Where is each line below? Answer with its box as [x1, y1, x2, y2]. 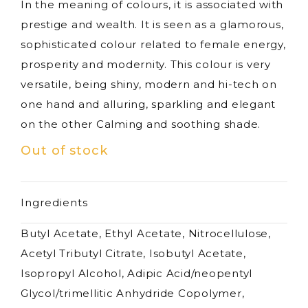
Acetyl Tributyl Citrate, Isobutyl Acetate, [21, 246, 246, 260]
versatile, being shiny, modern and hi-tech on [21, 77, 277, 91]
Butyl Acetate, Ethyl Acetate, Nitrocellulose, [21, 226, 271, 240]
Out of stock [21, 142, 108, 158]
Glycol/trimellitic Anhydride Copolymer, [21, 286, 245, 300]
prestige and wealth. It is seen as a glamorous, [21, 17, 284, 31]
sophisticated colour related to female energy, [21, 37, 286, 51]
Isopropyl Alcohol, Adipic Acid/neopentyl [21, 266, 252, 280]
